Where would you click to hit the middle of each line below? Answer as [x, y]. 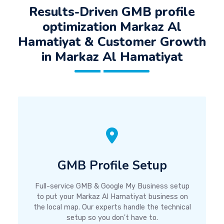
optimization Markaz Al [112, 27]
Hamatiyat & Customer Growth [112, 42]
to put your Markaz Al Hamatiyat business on [112, 196]
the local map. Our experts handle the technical [112, 207]
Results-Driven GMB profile [112, 12]
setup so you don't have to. [112, 217]
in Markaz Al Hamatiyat [112, 57]
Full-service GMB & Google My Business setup [112, 186]
